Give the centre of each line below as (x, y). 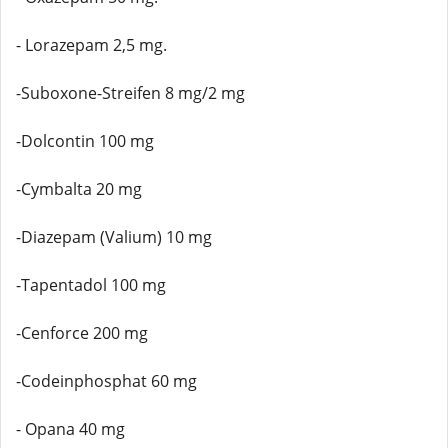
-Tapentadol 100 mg (91, 285)
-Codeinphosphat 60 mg (106, 381)
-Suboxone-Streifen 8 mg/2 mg (130, 93)
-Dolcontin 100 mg (85, 141)
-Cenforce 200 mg (82, 333)
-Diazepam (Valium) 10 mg (114, 237)
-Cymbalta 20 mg (79, 189)
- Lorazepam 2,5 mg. (91, 45)
